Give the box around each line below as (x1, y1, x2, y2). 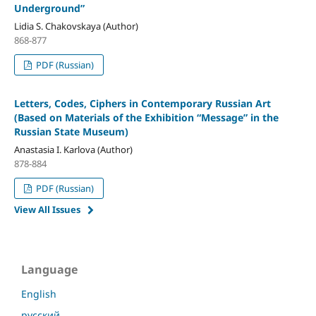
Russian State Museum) (13, 124, 128, 138)
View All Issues (13, 202, 80, 216)
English (21, 286, 56, 300)
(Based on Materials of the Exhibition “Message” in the (13, 110, 279, 124)
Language (21, 261, 78, 277)
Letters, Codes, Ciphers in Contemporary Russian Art (13, 96, 271, 110)
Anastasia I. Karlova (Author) (13, 142, 133, 156)
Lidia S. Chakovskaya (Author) (13, 19, 138, 32)
